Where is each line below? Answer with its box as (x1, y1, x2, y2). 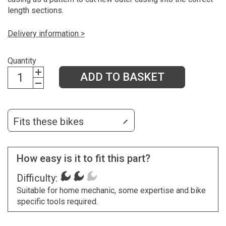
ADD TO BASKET (80, 71, 164, 84)
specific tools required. (16, 196, 98, 206)
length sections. (8, 5, 66, 15)
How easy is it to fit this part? (16, 152, 150, 164)
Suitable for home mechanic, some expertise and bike (16, 185, 206, 195)
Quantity (8, 56, 36, 66)
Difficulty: (16, 172, 58, 184)
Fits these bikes (13, 116, 84, 128)
